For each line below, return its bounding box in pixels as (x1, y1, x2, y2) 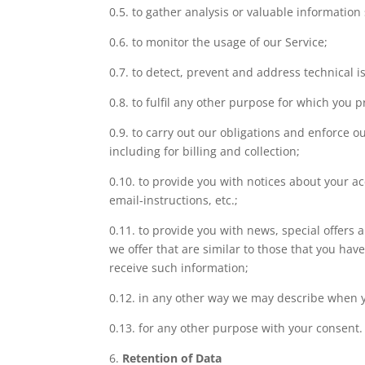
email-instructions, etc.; (109, 191, 239, 208)
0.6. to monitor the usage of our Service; (109, 33, 328, 50)
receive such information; (109, 259, 249, 275)
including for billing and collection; (109, 143, 301, 159)
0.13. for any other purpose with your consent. (109, 319, 363, 336)
